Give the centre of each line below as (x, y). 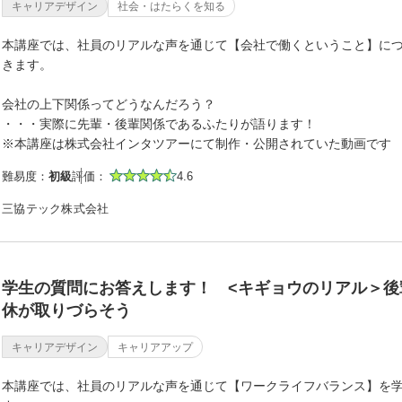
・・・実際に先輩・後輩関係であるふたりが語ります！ (159, 124)
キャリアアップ (155, 347)
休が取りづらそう (66, 310)
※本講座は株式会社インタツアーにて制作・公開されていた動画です (197, 144)
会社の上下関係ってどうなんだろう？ (109, 104)
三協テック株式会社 (56, 209)
